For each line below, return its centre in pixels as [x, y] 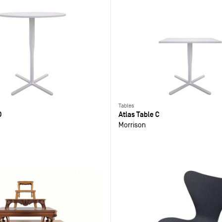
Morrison [132, 125]
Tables [126, 106]
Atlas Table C [139, 114]
